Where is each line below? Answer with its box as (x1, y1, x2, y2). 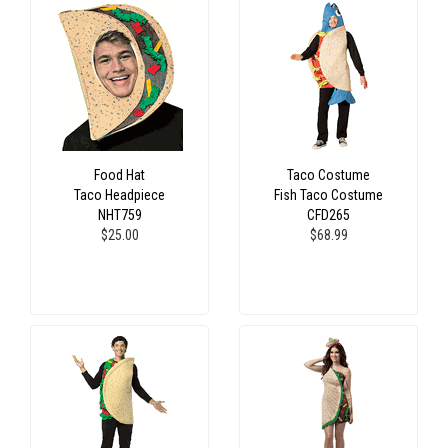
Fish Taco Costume (274, 186, 383, 203)
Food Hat (94, 166, 145, 183)
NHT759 (97, 206, 142, 223)
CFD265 (307, 206, 350, 223)
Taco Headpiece (74, 186, 165, 203)
